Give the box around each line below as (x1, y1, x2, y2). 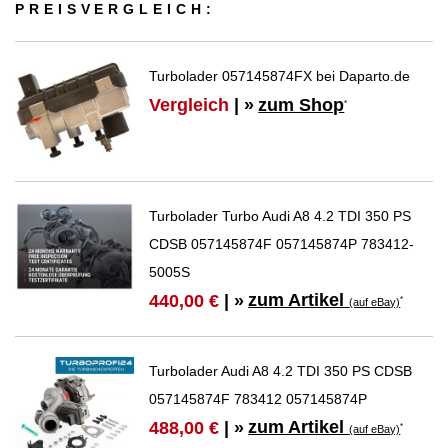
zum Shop (258, 95, 345, 116)
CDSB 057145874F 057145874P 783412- (149, 235, 415, 252)
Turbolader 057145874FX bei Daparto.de (149, 67, 411, 84)
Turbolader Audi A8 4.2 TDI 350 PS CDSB (149, 363, 413, 380)
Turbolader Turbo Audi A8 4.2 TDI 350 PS (149, 207, 412, 224)
